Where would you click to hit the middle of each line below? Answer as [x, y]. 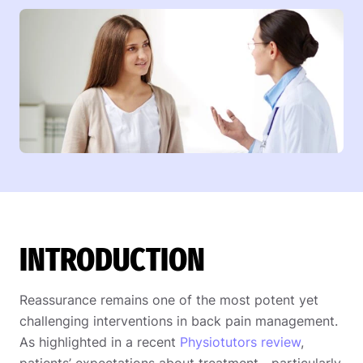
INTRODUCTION [112, 260]
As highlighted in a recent [100, 342]
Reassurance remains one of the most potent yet [169, 299]
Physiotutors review [240, 342]
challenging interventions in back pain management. [179, 320]
